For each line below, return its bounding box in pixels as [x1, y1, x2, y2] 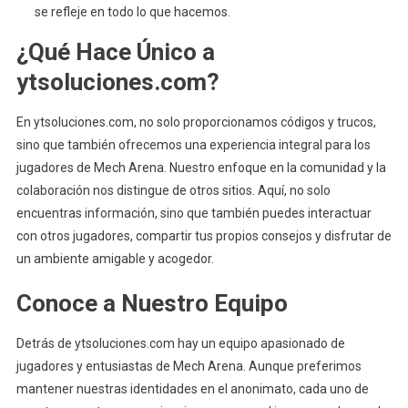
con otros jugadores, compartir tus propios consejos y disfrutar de [15, 229, 392, 243]
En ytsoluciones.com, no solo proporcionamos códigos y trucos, [15, 115, 376, 129]
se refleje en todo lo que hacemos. [34, 5, 230, 19]
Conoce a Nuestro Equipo [15, 290, 288, 317]
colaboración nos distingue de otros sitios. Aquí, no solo [15, 183, 331, 198]
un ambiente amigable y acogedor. [15, 251, 214, 266]
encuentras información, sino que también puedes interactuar [15, 206, 372, 220]
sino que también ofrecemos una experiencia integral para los [15, 138, 371, 152]
